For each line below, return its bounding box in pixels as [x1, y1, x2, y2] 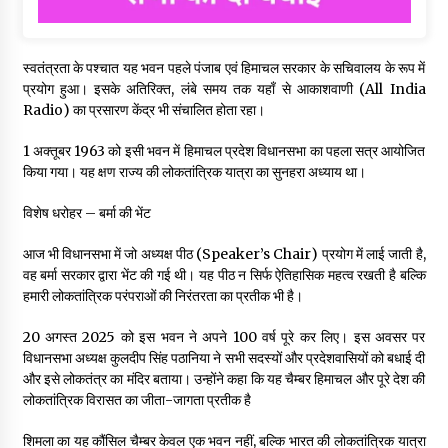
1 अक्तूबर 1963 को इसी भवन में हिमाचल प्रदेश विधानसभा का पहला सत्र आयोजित [22, 142, 426, 161]
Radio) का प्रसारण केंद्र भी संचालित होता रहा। [22, 101, 265, 120]
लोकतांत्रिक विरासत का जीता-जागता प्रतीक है [22, 391, 251, 410]
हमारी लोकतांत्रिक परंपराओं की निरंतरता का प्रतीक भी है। [22, 287, 303, 306]
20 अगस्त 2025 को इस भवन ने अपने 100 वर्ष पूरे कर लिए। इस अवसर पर [22, 328, 426, 347]
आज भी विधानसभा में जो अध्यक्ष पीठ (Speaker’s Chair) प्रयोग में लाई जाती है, [22, 245, 426, 264]
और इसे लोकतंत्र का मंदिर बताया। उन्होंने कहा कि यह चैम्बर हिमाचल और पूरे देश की [22, 370, 426, 389]
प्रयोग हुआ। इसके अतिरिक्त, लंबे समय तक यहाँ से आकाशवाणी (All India [22, 80, 426, 99]
